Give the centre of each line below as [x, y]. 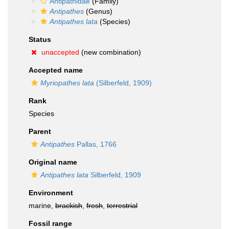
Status [40, 39]
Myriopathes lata [67, 83]
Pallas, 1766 [96, 144]
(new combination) [110, 52]
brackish [69, 205]
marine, [42, 205]
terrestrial [122, 205]
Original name [53, 162]
